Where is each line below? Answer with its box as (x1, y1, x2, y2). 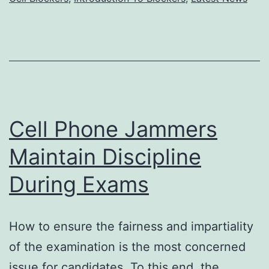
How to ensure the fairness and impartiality (9, 219, 253, 234)
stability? (192, 32, 242, 47)
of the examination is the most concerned (9, 239, 246, 254)
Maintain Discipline (9, 143, 201, 170)
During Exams (9, 171, 149, 198)
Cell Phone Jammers (9, 115, 217, 142)
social (192, 11, 225, 26)
